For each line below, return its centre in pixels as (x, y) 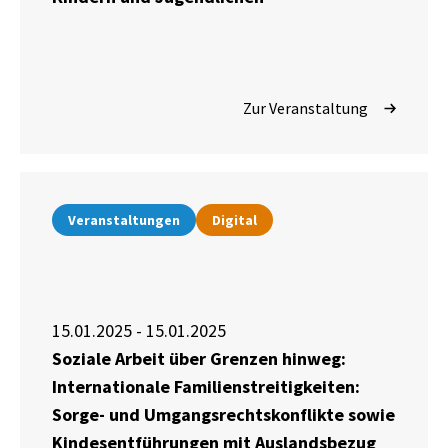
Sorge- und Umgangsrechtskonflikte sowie (223, 415)
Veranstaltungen (124, 220)
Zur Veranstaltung (305, 108)
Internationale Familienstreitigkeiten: (206, 387)
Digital (234, 220)
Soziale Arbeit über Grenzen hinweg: (199, 359)
